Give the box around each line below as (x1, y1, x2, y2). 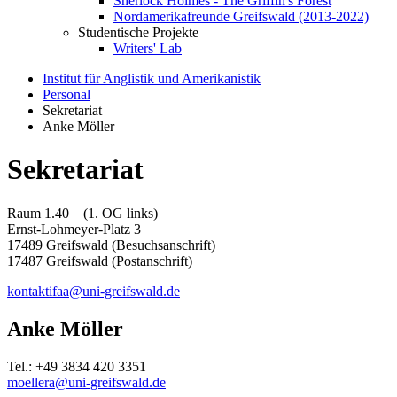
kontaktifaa (7, 283, 69, 299)
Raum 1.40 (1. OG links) (7, 205, 158, 221)
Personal (43, 87, 90, 102)
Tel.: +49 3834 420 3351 (7, 358, 146, 374)
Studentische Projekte (78, 25, 198, 40)
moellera (7, 374, 55, 390)
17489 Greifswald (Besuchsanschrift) (7, 237, 215, 253)
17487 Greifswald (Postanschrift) (7, 253, 192, 269)
